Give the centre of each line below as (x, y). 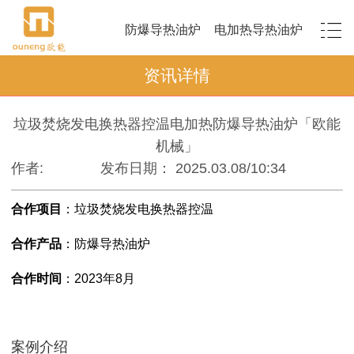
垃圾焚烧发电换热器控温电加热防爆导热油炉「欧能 (177, 124)
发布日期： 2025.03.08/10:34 (193, 168)
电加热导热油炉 (258, 29)
